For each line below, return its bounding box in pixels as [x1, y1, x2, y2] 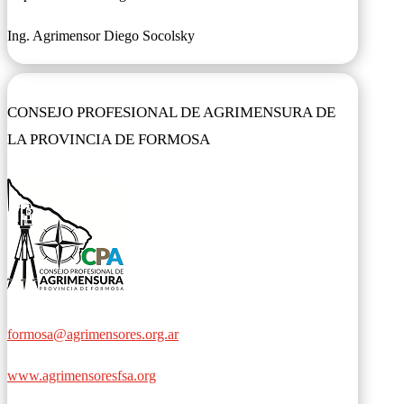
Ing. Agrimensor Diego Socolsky [7, 28, 195, 44]
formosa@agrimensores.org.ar [7, 326, 179, 342]
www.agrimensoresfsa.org [7, 368, 156, 383]
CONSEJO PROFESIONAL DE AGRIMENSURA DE [7, 103, 335, 121]
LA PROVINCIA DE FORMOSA [7, 130, 210, 148]
